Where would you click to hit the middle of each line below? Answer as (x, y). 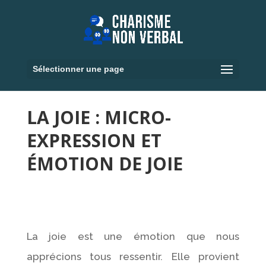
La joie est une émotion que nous (133, 236)
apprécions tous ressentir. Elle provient (133, 256)
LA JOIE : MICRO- (99, 117)
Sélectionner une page (78, 69)
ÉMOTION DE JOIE (104, 163)
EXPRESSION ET (94, 140)
